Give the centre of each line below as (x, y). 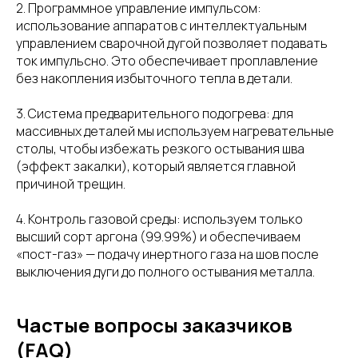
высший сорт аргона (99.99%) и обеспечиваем (158, 236)
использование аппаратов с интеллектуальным (161, 25)
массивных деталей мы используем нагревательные (175, 131)
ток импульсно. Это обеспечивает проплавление (167, 60)
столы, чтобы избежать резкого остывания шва (160, 148)
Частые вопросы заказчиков (154, 324)
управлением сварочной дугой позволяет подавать (172, 43)
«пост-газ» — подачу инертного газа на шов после (167, 254)
